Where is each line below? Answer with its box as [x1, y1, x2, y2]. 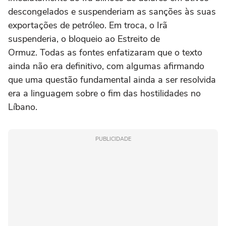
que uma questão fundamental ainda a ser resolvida [8, 74, 216, 86]
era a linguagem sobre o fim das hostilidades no [8, 87, 201, 99]
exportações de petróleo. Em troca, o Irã [8, 19, 167, 31]
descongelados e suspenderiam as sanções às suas [8, 6, 216, 18]
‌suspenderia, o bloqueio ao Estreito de [8, 33, 160, 45]
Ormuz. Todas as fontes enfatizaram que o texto [8, 46, 202, 59]
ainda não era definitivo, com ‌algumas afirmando [8, 60, 204, 72]
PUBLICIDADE [95, 135, 131, 143]
